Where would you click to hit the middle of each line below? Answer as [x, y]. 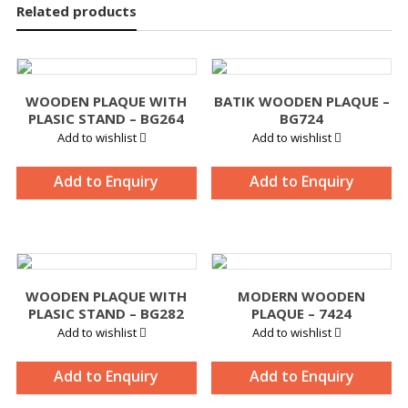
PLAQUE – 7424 [302, 314]
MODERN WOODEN [302, 296]
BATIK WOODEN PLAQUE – [301, 102]
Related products [76, 11]
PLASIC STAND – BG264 [107, 119]
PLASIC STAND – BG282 [107, 314]
